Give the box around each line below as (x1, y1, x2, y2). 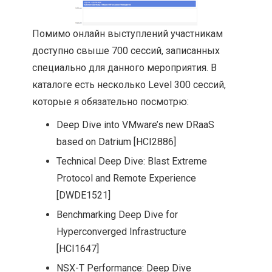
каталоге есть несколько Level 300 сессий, (32, 78, 226, 90)
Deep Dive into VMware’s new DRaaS (56, 118, 215, 131)
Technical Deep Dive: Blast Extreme (56, 155, 208, 167)
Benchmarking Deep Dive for (56, 208, 178, 220)
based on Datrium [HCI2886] (56, 135, 177, 148)
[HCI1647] (56, 242, 100, 254)
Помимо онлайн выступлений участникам (32, 27, 223, 39)
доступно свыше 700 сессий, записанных (32, 44, 220, 56)
